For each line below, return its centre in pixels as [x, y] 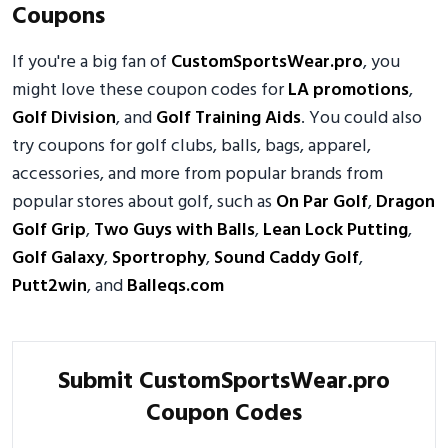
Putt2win [49, 286]
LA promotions [348, 90]
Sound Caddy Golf [286, 258]
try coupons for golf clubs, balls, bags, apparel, [191, 146]
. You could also [361, 118]
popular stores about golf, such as [144, 202]
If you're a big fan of [91, 62]
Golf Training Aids [228, 118]
